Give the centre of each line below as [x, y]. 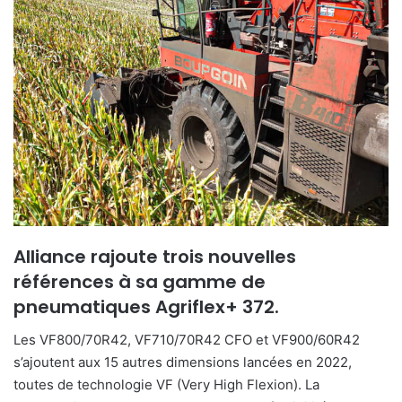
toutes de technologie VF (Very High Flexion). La [166, 384]
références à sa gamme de [140, 281]
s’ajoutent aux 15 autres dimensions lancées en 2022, [183, 362]
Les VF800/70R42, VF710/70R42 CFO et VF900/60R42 [187, 339]
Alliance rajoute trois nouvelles [155, 256]
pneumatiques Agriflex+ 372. [149, 306]
